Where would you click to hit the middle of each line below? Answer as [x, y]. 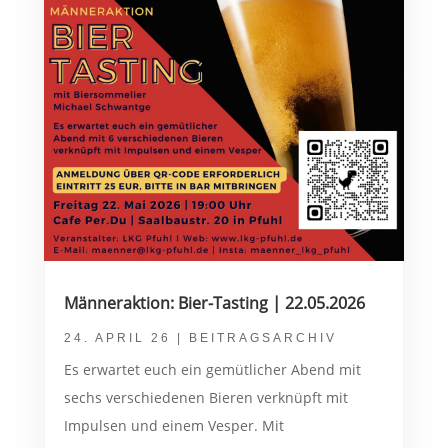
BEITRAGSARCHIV [262, 338]
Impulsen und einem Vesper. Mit [173, 426]
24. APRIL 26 [117, 338]
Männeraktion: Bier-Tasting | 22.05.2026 [214, 303]
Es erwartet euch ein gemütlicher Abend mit [212, 370]
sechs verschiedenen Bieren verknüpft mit [205, 398]
